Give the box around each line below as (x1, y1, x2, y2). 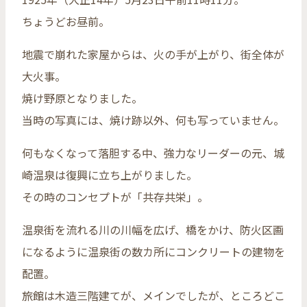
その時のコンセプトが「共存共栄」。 (22, 188, 208, 206)
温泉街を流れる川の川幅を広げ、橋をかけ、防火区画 (22, 221, 284, 238)
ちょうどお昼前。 (22, 13, 110, 30)
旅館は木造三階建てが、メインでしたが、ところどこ (22, 287, 285, 304)
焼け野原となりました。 (22, 90, 143, 107)
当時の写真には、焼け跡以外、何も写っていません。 (22, 112, 284, 129)
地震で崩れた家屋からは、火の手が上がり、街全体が (22, 46, 284, 63)
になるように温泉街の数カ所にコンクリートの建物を (22, 243, 285, 260)
